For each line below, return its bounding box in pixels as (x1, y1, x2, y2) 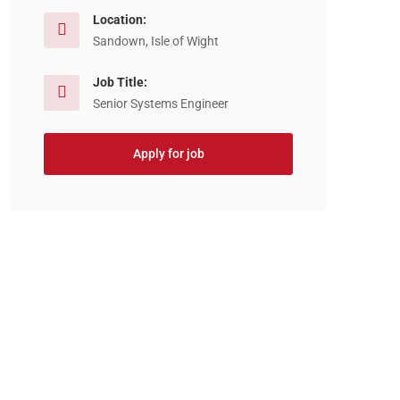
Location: (93, 12, 146, 27)
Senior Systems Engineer (93, 96, 229, 111)
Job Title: (93, 75, 147, 89)
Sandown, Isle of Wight (93, 34, 219, 48)
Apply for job (132, 146, 204, 161)
